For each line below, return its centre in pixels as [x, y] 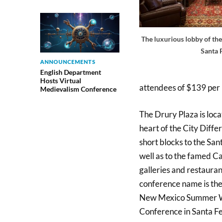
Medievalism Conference [78, 89]
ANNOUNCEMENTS [68, 61]
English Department [70, 72]
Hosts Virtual [60, 80]
